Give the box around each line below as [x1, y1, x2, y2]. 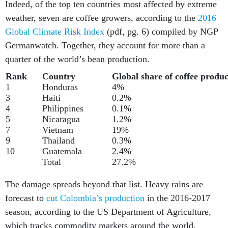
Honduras [42, 82, 78, 92]
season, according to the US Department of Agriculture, [5, 207, 211, 217]
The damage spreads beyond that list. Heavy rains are [5, 179, 203, 189]
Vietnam [42, 125, 73, 135]
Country [42, 71, 75, 81]
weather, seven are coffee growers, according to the [5, 13, 198, 23]
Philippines [42, 103, 83, 113]
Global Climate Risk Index [5, 26, 104, 37]
